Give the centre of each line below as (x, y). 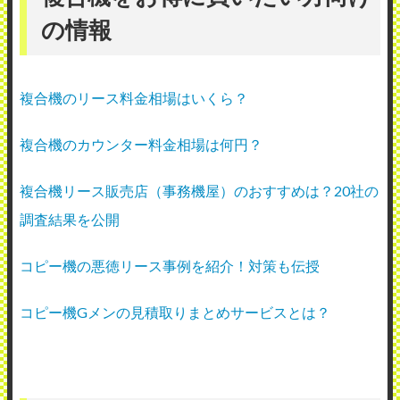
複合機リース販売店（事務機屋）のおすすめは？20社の (199, 191)
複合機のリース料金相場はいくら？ (134, 98)
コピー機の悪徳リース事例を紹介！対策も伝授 (170, 266)
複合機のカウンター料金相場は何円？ (141, 145)
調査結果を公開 (70, 220)
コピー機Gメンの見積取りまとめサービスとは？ (175, 312)
